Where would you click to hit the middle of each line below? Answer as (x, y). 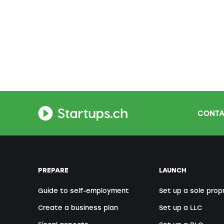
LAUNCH (173, 170)
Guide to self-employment (83, 191)
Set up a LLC (181, 208)
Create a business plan (78, 208)
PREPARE (53, 170)
